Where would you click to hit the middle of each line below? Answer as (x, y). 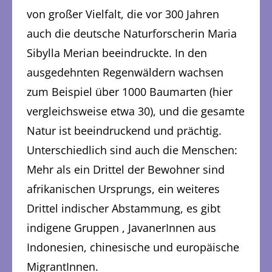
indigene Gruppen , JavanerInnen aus (121, 228)
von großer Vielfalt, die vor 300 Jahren (123, 14)
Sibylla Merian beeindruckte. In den (117, 53)
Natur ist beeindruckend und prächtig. (124, 131)
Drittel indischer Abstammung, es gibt (124, 209)
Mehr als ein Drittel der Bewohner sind (126, 170)
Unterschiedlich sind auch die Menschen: (132, 150)
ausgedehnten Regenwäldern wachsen (125, 73)
